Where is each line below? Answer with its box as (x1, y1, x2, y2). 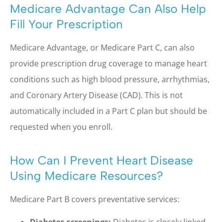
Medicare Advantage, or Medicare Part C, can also (10, 42, 195, 53)
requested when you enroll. (10, 121, 114, 132)
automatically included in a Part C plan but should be (10, 105, 207, 116)
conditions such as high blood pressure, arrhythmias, (10, 73, 210, 85)
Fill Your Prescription (10, 16, 123, 31)
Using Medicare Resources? (10, 168, 163, 183)
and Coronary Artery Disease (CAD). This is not (10, 89, 183, 101)
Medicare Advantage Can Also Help (10, 1, 206, 16)
